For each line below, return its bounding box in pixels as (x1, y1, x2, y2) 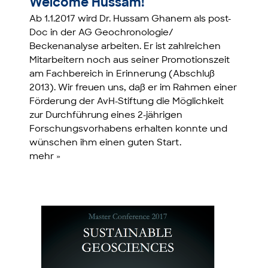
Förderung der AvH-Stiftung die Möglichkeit (29, 97, 224, 106)
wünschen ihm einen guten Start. (29, 138, 182, 148)
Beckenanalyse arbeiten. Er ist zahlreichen (29, 42, 221, 51)
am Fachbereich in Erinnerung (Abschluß (29, 69, 215, 79)
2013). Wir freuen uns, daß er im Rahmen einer (29, 83, 237, 93)
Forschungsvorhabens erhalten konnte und (29, 124, 228, 134)
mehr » (29, 152, 61, 162)
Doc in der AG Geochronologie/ (29, 28, 174, 38)
